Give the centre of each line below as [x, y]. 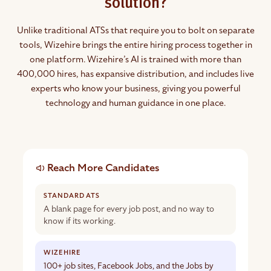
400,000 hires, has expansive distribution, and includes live [135, 74]
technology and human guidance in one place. [135, 103]
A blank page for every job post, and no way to [129, 209]
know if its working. [80, 221]
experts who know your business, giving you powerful [135, 89]
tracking [40, 182]
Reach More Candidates [104, 168]
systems [40, 195]
